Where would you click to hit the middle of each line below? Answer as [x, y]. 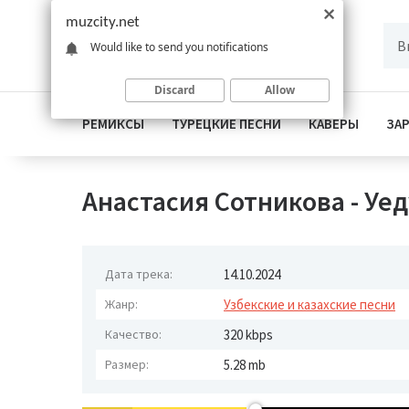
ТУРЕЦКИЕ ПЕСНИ [226, 124]
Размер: [127, 364]
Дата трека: [139, 274]
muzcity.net [103, 22]
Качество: [133, 334]
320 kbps [248, 335]
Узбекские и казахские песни [309, 304]
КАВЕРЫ [334, 124]
